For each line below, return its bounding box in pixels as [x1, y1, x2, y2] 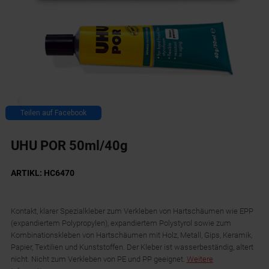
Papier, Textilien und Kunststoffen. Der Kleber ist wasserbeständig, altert [10, 243, 253, 252]
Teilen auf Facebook [20, 109, 86, 118]
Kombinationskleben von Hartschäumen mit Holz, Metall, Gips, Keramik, [10, 231, 252, 240]
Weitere [186, 255, 213, 264]
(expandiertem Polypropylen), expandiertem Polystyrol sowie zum [10, 219, 231, 228]
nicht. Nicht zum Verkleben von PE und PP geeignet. [10, 255, 187, 264]
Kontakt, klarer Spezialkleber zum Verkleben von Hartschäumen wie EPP [10, 207, 253, 216]
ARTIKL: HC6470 [10, 168, 74, 178]
